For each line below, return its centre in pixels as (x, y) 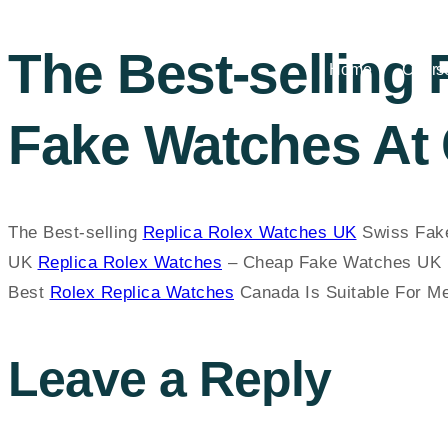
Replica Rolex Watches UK (249, 232)
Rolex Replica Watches (141, 292)
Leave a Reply (169, 379)
